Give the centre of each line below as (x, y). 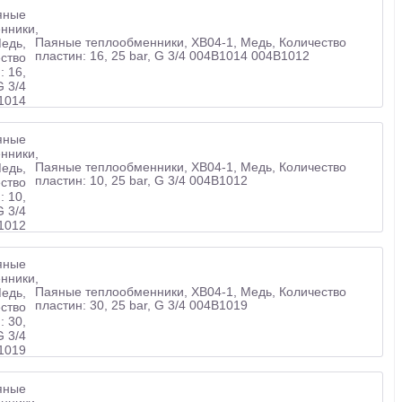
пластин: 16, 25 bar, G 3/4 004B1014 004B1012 (172, 55)
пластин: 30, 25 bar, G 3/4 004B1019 (141, 305)
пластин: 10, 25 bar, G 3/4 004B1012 (141, 180)
